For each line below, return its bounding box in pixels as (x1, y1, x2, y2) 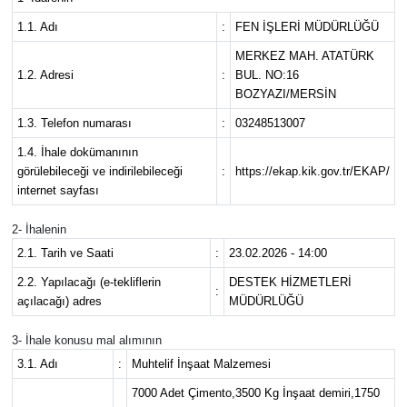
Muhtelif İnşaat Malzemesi (131, 356, 271, 371)
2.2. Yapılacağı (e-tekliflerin (16, 274, 161, 289)
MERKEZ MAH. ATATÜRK (234, 48, 374, 63)
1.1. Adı (16, 19, 58, 34)
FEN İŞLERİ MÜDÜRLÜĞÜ (234, 19, 379, 34)
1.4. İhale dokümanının (16, 144, 138, 159)
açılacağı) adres (16, 293, 102, 308)
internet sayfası (16, 183, 99, 197)
